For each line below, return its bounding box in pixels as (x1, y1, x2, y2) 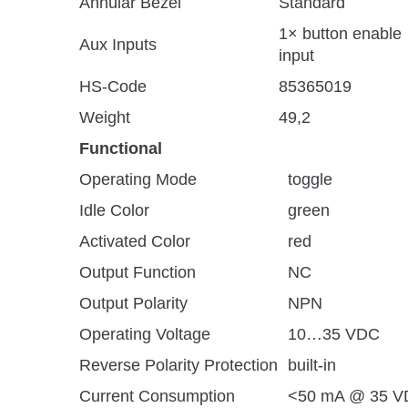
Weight (79, 108, 130, 127)
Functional (79, 139, 162, 158)
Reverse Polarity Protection (79, 356, 278, 374)
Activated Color (79, 232, 190, 250)
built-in (288, 356, 336, 374)
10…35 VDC (288, 325, 380, 343)
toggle (288, 170, 332, 189)
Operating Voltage (79, 325, 210, 343)
